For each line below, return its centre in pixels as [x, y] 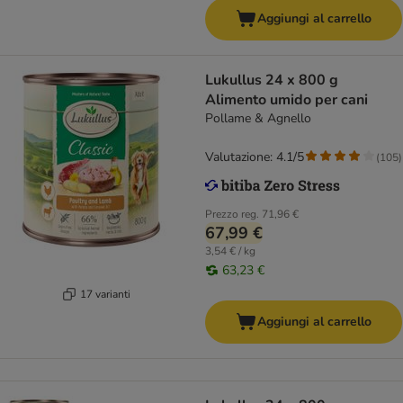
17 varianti [105, 294]
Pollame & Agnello [258, 119]
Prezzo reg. [232, 215]
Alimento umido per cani [287, 100]
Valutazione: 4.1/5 [255, 157]
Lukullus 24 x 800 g [235, 81]
